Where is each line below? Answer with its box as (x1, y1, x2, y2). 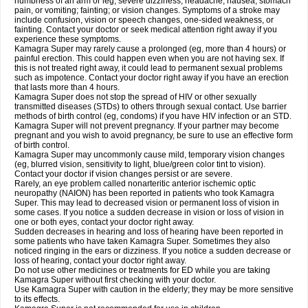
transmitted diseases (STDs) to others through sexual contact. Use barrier (14, 102, 287, 111)
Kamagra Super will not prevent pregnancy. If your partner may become (14, 121, 279, 131)
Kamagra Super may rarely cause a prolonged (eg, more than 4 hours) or (14, 44, 286, 54)
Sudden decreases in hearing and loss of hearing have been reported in (14, 227, 283, 236)
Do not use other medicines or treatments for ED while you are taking (14, 265, 270, 275)
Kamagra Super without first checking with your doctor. (14, 275, 216, 285)
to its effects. (14, 294, 60, 304)
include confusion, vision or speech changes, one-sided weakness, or (14, 15, 274, 25)
